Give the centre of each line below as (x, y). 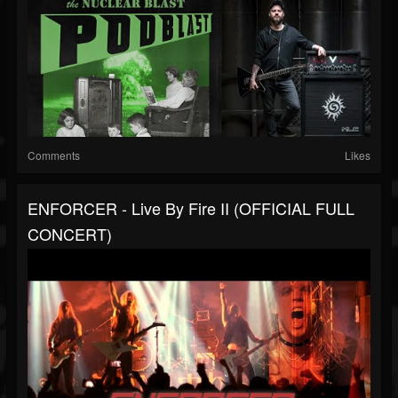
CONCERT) (70, 234)
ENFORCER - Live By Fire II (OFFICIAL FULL (191, 208)
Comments (54, 155)
